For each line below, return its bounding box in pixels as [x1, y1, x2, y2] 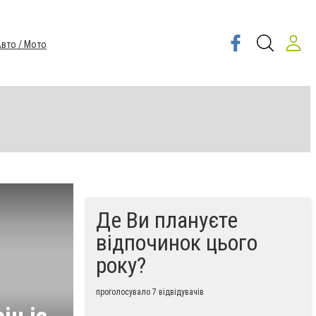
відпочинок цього [96, 229, 257, 256]
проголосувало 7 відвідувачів [96, 287, 204, 297]
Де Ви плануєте [96, 207, 238, 233]
